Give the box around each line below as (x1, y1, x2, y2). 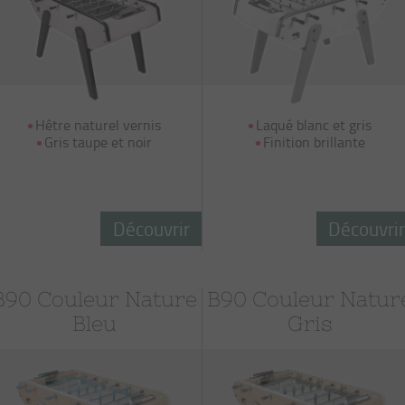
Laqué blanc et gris (256, 115, 372, 135)
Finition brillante (262, 132, 365, 152)
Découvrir (112, 215, 190, 241)
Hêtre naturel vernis (35, 115, 162, 135)
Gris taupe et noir (44, 132, 153, 152)
